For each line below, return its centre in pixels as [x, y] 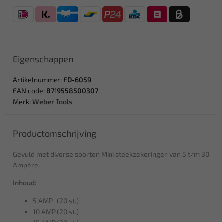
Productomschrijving [55, 133]
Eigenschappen [43, 59]
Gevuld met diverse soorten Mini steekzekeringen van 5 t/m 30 [111, 154]
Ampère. [26, 165]
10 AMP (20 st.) [56, 211]
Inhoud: [25, 182]
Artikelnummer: [38, 79]
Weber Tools [52, 101]
